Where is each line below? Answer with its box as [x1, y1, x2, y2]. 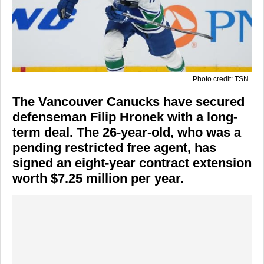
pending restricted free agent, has [12, 140, 216, 156]
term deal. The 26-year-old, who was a [12, 125, 241, 140]
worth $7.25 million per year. [12, 171, 184, 186]
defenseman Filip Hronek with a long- [12, 110, 237, 125]
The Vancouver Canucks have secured [12, 94, 245, 110]
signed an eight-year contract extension [12, 156, 252, 171]
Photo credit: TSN [193, 75, 249, 84]
